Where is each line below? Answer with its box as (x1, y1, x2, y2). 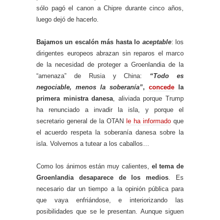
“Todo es (150, 72, 184, 80)
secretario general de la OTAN (36, 117, 126, 125)
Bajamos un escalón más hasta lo (36, 38, 142, 46)
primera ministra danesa (36, 95, 113, 103)
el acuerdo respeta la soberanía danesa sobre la (36, 129, 184, 137)
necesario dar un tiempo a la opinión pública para (36, 185, 184, 193)
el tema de (151, 163, 184, 170)
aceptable (142, 38, 171, 46)
